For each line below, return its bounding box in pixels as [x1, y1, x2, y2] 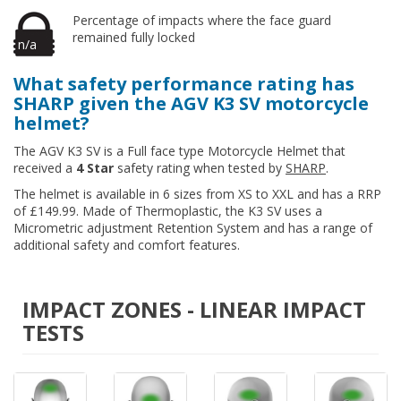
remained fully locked [73, 29, 195, 46]
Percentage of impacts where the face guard [73, 12, 331, 29]
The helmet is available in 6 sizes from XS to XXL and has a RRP [13, 185, 381, 202]
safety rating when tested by [114, 159, 286, 176]
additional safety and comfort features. [13, 236, 240, 253]
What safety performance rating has [13, 72, 354, 96]
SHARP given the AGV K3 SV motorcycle [13, 91, 369, 115]
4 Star [76, 159, 114, 176]
